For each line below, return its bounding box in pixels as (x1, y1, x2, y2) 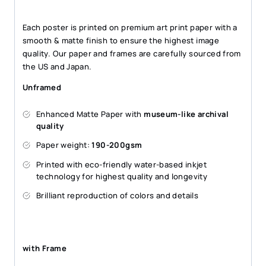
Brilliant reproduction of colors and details (36, 190, 199, 201)
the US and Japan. (23, 61, 92, 72)
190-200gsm (91, 140, 142, 151)
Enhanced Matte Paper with (36, 109, 144, 120)
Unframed (23, 82, 62, 93)
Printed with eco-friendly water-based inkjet (36, 159, 207, 170)
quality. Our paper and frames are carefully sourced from (23, 48, 241, 59)
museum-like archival (144, 109, 229, 120)
